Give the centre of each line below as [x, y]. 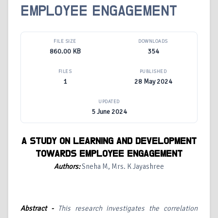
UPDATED [109, 102]
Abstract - [39, 209]
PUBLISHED [153, 72]
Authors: [68, 167]
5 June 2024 [109, 112]
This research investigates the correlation [128, 209]
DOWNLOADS [153, 42]
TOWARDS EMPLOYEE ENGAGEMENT [109, 154]
